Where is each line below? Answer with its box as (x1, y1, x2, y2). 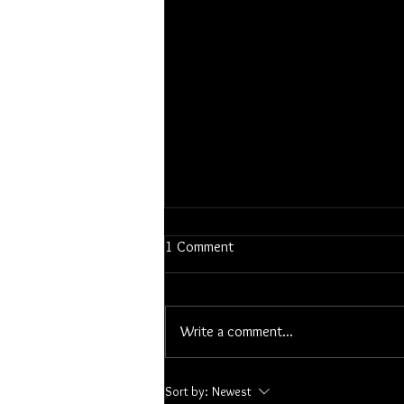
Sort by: (165, 383, 208, 400)
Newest (212, 383, 252, 400)
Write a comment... (180, 323, 293, 341)
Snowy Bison (187, 300, 271, 321)
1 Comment (165, 238, 234, 256)
